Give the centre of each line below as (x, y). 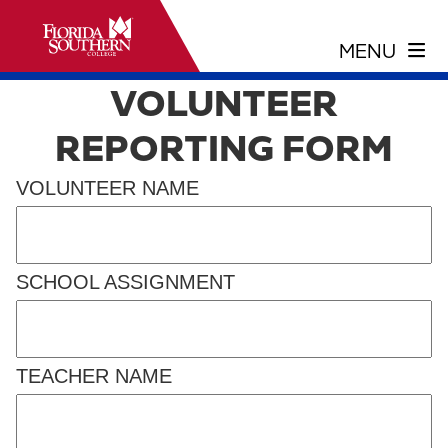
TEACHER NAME (94, 376)
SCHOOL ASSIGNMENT (125, 282)
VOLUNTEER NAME (107, 188)
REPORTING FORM (224, 147)
